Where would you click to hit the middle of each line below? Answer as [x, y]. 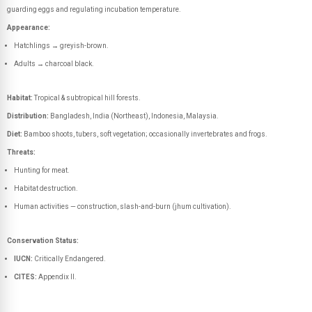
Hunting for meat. [42, 170]
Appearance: [29, 28]
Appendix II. [57, 277]
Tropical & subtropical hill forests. [87, 98]
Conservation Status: [43, 241]
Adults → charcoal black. [54, 64]
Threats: [21, 152]
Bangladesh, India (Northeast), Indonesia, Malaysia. [134, 116]
